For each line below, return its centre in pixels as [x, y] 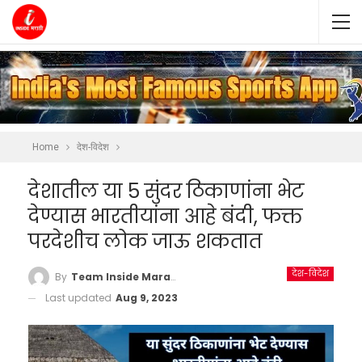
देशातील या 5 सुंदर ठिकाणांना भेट [166, 191]
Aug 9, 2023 [147, 297]
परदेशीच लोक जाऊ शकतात [145, 241]
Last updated [80, 297]
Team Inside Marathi [121, 276]
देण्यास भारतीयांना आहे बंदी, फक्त [166, 216]
